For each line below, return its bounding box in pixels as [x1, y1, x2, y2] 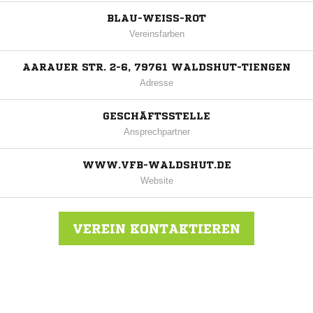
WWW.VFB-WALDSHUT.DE [82, 160, 231, 170]
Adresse [140, 78, 173, 89]
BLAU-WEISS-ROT [107, 13, 199, 24]
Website [140, 175, 173, 187]
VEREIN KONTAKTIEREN [73, 222, 240, 235]
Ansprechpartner [123, 126, 190, 138]
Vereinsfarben [129, 29, 184, 40]
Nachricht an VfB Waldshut [94, 281, 205, 292]
